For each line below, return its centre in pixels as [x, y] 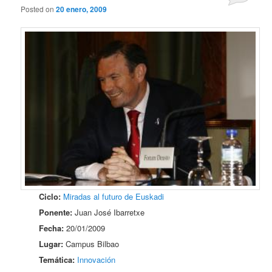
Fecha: [52, 228]
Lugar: [51, 243]
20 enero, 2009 [82, 9]
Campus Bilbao [91, 243]
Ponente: [56, 212]
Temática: [57, 259]
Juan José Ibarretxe [109, 212]
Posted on [39, 9]
